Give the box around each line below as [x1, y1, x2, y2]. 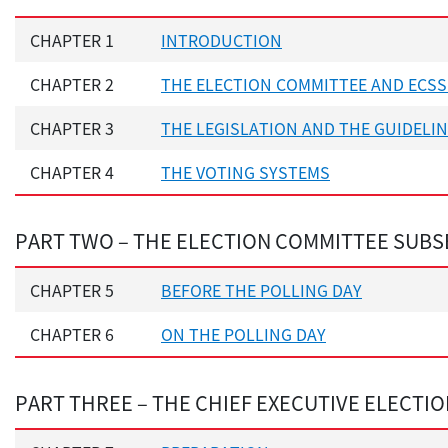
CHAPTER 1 [30, 28, 114, 53]
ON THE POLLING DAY [161, 322, 326, 347]
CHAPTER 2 [30, 72, 114, 97]
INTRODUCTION [161, 28, 282, 53]
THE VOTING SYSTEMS [161, 160, 330, 185]
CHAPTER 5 [30, 278, 114, 303]
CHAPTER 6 [30, 322, 114, 347]
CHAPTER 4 [30, 160, 114, 185]
